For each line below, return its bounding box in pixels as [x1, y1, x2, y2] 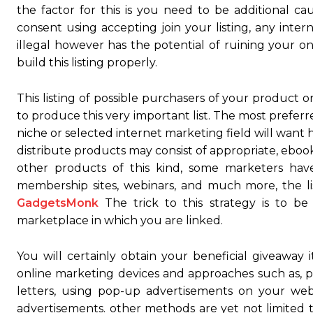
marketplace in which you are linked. [17, 214, 223, 228]
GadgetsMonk [17, 196, 99, 210]
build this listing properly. [17, 56, 157, 70]
